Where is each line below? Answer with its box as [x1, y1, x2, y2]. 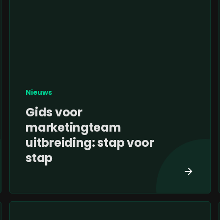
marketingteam [26, 119, 121, 136]
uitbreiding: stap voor [26, 135, 154, 151]
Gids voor [26, 104, 82, 121]
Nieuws [26, 87, 52, 98]
